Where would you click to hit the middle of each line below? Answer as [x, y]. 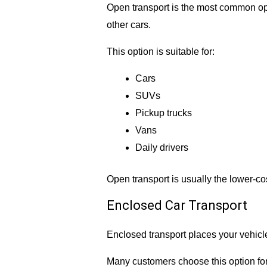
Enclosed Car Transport [177, 206]
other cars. [128, 25]
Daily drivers [162, 148]
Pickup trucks [163, 113]
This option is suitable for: [160, 52]
